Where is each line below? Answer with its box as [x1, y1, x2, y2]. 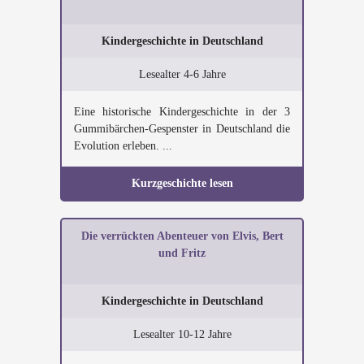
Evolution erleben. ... [74, 140, 172, 152]
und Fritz [158, 247, 206, 259]
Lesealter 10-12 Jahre [132, 328, 232, 340]
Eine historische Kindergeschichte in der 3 [74, 106, 290, 118]
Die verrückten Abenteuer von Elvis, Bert [80, 230, 284, 242]
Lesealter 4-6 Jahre [138, 68, 226, 80]
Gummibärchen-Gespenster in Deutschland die [74, 123, 290, 135]
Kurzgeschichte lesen [131, 177, 233, 189]
